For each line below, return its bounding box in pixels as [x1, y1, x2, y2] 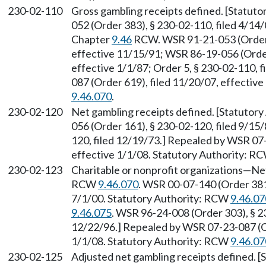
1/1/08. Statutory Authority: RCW [71, 235, 230, 248]
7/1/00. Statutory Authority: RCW [71, 192, 230, 205]
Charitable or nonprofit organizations [71, 163, 243, 176]
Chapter [71, 33, 112, 46]
